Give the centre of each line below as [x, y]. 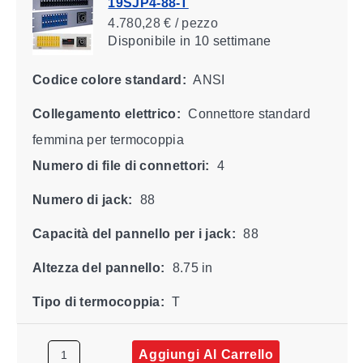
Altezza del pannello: [98, 267]
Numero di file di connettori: [121, 165]
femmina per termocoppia [108, 139]
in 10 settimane [224, 41]
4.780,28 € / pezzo [162, 23]
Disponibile [142, 41]
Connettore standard [247, 113]
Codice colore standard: [109, 79]
